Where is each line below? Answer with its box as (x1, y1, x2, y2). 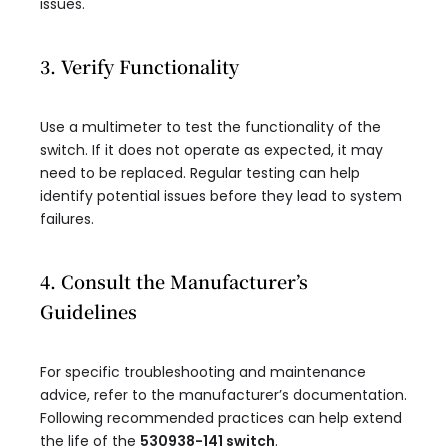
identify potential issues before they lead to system (40, 186, 402, 207)
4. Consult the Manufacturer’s (40, 268, 308, 295)
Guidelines (40, 298, 137, 325)
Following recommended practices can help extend (40, 408, 402, 429)
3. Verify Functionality (40, 53, 239, 80)
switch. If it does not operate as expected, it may (40, 140, 383, 161)
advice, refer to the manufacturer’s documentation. (40, 385, 407, 406)
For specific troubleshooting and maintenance (40, 362, 366, 383)
